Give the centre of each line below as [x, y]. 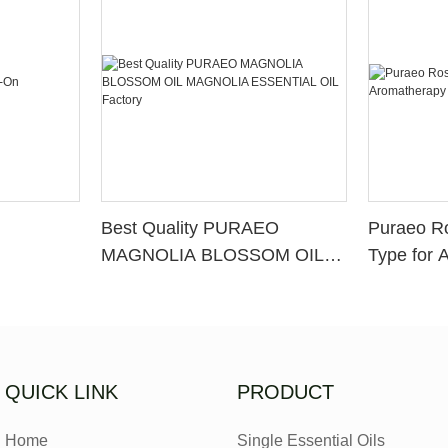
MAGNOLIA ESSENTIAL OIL [218, 282]
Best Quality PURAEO [190, 228]
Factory [131, 309]
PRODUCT [286, 391]
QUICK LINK [61, 391]
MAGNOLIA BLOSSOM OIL [213, 255]
